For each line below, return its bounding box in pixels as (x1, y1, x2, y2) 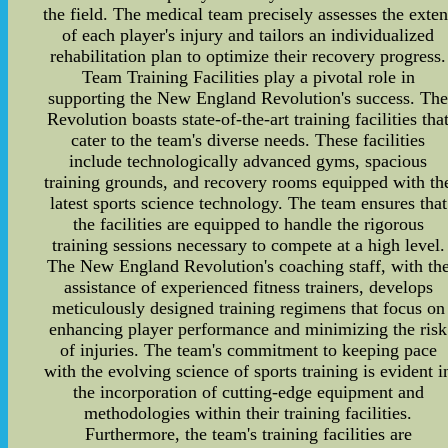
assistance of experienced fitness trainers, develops (63, 277, 433, 297)
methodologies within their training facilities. (84, 403, 413, 423)
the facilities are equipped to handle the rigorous (72, 214, 424, 234)
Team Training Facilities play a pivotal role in (81, 67, 415, 87)
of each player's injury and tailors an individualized (62, 25, 435, 45)
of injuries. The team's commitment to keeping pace (59, 340, 437, 360)
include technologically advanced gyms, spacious (69, 151, 428, 171)
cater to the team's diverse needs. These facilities (71, 130, 426, 150)
